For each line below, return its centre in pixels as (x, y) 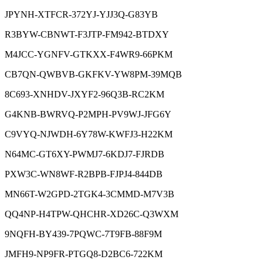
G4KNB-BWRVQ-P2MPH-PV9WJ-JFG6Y (88, 114)
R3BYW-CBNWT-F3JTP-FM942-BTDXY (87, 34)
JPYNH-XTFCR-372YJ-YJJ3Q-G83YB (81, 14)
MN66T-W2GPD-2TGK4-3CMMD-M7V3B (90, 194)
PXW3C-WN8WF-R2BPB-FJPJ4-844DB (84, 174)
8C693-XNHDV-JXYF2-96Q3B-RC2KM (85, 94)
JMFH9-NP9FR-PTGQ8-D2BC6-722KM (84, 254)
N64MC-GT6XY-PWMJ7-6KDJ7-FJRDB (85, 154)
